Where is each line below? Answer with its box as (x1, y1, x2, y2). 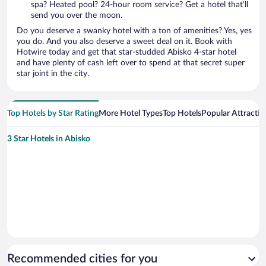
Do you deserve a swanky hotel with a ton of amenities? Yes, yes (17, 27, 252, 36)
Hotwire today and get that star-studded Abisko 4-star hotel (17, 48, 236, 57)
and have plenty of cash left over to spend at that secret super (17, 59, 245, 68)
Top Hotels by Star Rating (7, 109, 99, 118)
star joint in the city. (17, 69, 89, 78)
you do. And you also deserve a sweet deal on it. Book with (17, 37, 232, 46)
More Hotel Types (99, 109, 163, 118)
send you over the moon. (31, 11, 122, 20)
